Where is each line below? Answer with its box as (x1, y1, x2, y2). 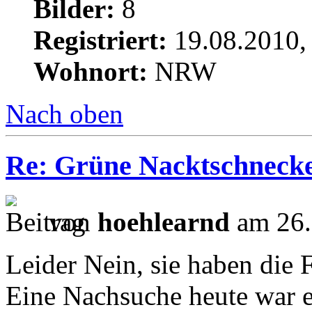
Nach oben (6, 98, 123, 129)
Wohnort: (33, 56, 148, 86)
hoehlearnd (97, 207, 230, 237)
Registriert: (33, 24, 167, 55)
